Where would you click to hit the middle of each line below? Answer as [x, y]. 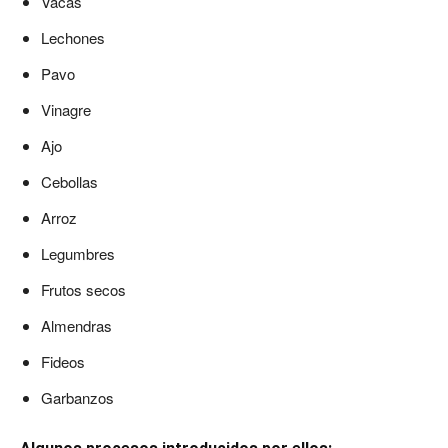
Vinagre [66, 109]
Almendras [76, 325]
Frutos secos [83, 289]
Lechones [73, 37]
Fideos [63, 361]
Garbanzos [77, 397]
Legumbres [78, 253]
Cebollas [69, 181]
